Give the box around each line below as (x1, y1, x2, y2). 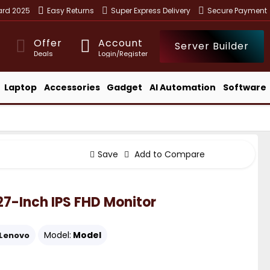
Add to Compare (132, 148, 205, 160)
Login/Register (98, 48, 148, 58)
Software (223, 81, 267, 93)
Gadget (107, 81, 143, 93)
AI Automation (149, 81, 216, 93)
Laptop (4, 81, 37, 93)
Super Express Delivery (111, 5, 190, 16)
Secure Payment (207, 5, 267, 16)
